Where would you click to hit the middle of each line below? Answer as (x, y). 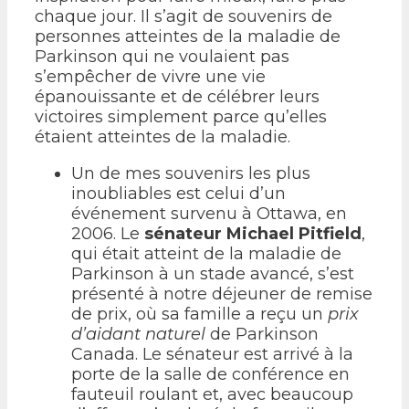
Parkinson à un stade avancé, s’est (213, 273)
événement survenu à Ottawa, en (209, 213)
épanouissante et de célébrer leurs (177, 96)
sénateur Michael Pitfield (253, 233)
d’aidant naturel (138, 334)
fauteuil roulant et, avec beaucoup (212, 394)
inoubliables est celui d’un (178, 193)
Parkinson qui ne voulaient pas (162, 56)
